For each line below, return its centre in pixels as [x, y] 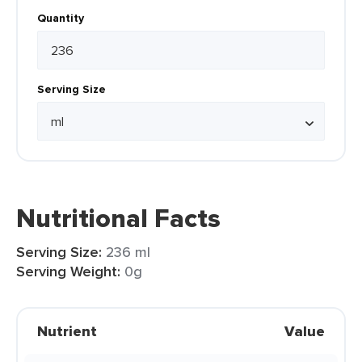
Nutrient [67, 331]
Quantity [61, 18]
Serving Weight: [68, 271]
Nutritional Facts [118, 218]
